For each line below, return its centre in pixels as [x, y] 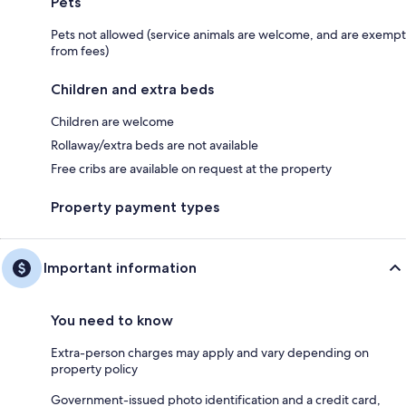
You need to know [112, 321]
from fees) [80, 51]
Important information [120, 268]
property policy [94, 369]
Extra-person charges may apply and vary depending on [210, 353]
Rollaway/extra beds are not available [155, 145]
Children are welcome [112, 122]
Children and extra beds [132, 90]
